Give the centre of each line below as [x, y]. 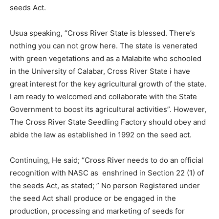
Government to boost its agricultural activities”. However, [108, 109]
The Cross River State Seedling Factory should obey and [108, 122]
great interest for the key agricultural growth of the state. [108, 84]
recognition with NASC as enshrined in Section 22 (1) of [107, 173]
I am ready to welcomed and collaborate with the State [103, 97]
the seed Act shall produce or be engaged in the [93, 198]
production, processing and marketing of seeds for [97, 211]
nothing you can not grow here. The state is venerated [104, 46]
